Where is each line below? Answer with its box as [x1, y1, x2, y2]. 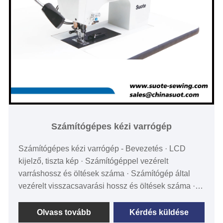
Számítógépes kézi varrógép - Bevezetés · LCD [18, 144, 186, 153]
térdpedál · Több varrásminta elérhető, [18, 206, 153, 215]
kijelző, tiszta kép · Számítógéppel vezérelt [18, 156, 169, 165]
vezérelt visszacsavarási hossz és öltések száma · [18, 181, 196, 190]
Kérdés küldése [129, 208, 189, 217]
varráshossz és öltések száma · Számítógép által [18, 169, 191, 178]
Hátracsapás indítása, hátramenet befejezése [18, 194, 178, 203]
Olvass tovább [37, 208, 92, 217]
